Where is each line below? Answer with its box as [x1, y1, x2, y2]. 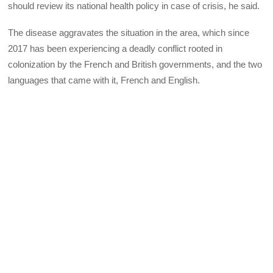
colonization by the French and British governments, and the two [8, 59, 263, 70]
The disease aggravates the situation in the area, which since [8, 27, 250, 38]
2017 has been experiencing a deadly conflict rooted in [8, 43, 223, 54]
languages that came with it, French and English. [8, 75, 200, 86]
